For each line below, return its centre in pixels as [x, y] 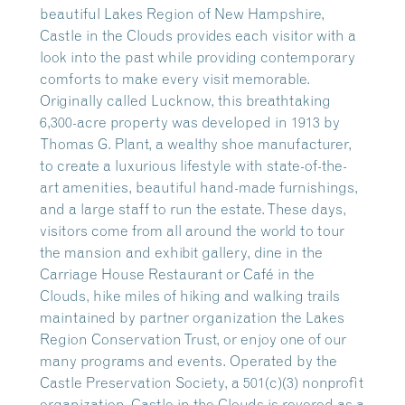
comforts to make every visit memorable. [175, 79]
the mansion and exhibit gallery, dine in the [181, 252]
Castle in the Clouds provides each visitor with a [198, 35]
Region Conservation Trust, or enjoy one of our [193, 339]
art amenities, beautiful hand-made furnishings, [199, 187]
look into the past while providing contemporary [198, 57]
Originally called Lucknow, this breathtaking [185, 100]
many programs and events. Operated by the [188, 361]
